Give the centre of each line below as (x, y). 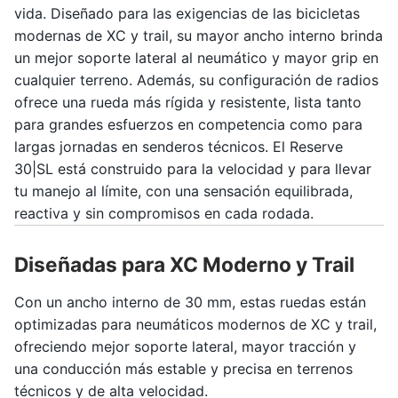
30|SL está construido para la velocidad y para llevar (193, 169)
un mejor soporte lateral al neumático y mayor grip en (196, 58)
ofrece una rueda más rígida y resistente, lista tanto (188, 103)
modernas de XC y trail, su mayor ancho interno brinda (199, 36)
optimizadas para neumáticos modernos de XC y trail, (195, 325)
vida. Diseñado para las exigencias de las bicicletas (187, 14)
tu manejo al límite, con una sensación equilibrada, (183, 191)
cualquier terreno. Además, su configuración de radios (196, 80)
